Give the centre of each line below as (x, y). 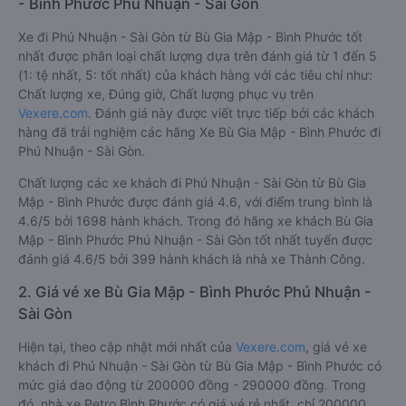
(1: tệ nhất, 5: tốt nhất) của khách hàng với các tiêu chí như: (195, 75)
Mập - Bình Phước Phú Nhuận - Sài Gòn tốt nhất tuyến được (195, 240)
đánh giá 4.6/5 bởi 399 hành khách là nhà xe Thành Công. (192, 259)
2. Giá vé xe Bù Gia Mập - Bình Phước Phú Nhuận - (195, 292)
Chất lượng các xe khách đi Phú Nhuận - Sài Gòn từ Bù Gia (192, 183)
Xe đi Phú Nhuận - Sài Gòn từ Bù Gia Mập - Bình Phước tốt (190, 37)
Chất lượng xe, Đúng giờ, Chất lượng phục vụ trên (166, 94)
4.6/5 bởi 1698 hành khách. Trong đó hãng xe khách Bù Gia (196, 221)
